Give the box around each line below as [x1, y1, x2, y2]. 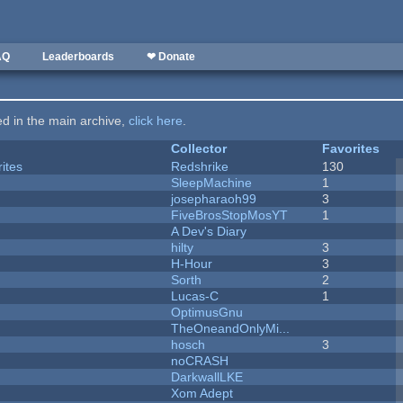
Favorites [322, 141, 381, 157]
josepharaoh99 [171, 192, 257, 207]
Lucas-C [171, 289, 219, 304]
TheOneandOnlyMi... [171, 321, 291, 336]
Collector [171, 141, 228, 157]
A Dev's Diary [171, 224, 247, 239]
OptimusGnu [171, 305, 244, 320]
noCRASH [171, 354, 229, 369]
